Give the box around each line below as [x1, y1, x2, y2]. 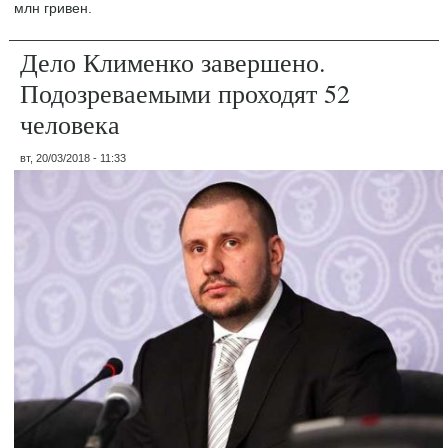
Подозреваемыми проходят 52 [20, 76, 351, 111]
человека [20, 107, 121, 142]
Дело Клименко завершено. [20, 45, 327, 80]
